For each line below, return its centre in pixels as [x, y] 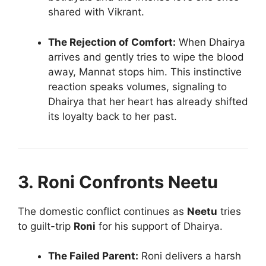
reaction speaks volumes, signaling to [137, 86]
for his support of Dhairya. [159, 226]
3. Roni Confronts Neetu [118, 182]
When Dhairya [210, 42]
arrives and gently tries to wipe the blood [146, 57]
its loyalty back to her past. [113, 116]
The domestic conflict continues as [102, 211]
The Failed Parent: [93, 256]
